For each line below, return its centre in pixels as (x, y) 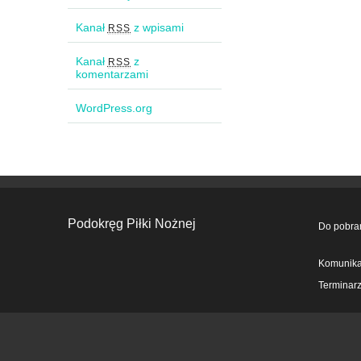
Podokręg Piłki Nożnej (131, 224)
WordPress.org (114, 108)
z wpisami (158, 28)
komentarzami (112, 75)
